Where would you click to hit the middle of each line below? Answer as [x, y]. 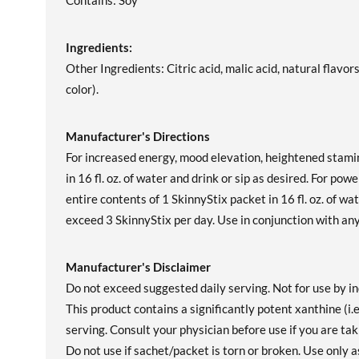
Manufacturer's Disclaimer [138, 267]
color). [82, 89]
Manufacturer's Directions [138, 136]
